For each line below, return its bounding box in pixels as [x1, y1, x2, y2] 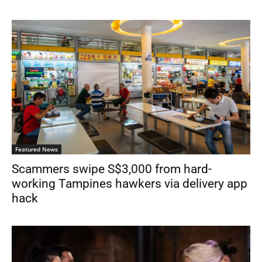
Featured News [15, 145, 58, 154]
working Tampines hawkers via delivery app [12, 177, 247, 191]
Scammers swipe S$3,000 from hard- [12, 162, 212, 177]
